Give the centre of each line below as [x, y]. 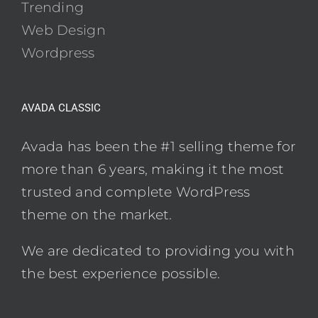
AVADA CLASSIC [61, 108]
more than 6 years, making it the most [153, 169]
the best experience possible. [121, 273]
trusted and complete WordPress [136, 192]
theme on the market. [97, 214]
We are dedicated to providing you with [158, 251]
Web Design [64, 30]
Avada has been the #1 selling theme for [159, 146]
